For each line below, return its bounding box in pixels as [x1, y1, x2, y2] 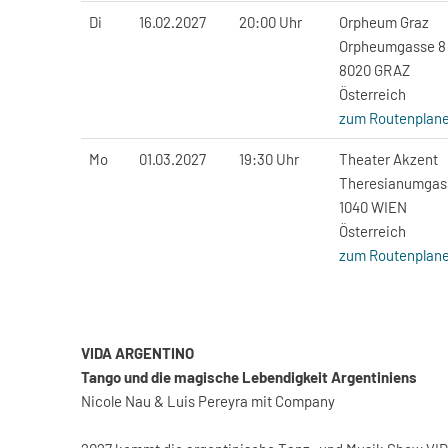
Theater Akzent [339, 150, 438, 168]
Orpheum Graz [339, 13, 429, 31]
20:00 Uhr [239, 13, 302, 31]
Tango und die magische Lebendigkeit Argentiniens [81, 368, 417, 386]
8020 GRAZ [339, 61, 410, 79]
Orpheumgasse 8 [339, 37, 446, 55]
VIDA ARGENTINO [81, 344, 194, 362]
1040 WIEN [339, 198, 407, 216]
